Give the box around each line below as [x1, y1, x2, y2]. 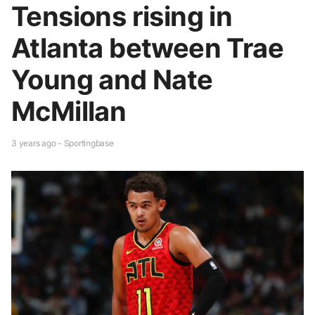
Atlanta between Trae [11, 31, 283, 64]
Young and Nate [11, 63, 213, 96]
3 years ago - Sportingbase [11, 137, 114, 148]
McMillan [11, 94, 127, 127]
